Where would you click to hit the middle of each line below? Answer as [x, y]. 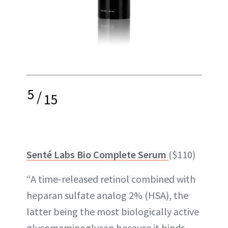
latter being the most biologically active [113, 211]
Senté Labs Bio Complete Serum [97, 154]
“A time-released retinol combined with [111, 179]
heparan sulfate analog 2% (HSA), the [107, 195]
